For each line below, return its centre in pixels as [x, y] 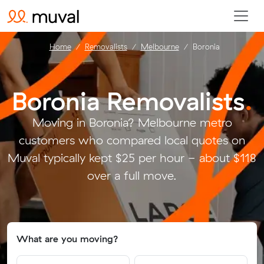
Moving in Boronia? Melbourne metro [132, 122]
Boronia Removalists [128, 101]
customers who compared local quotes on [132, 140]
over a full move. [132, 175]
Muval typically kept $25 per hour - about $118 [132, 158]
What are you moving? [67, 239]
